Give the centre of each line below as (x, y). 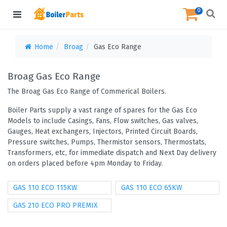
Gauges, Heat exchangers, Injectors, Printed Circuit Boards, (103, 131)
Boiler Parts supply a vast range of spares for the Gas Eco (102, 110)
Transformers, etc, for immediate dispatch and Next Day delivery (112, 153)
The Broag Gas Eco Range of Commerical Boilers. (87, 91)
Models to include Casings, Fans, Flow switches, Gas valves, (103, 121)
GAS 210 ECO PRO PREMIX (55, 205)
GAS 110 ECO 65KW (152, 188)
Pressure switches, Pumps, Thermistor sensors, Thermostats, (107, 142)
